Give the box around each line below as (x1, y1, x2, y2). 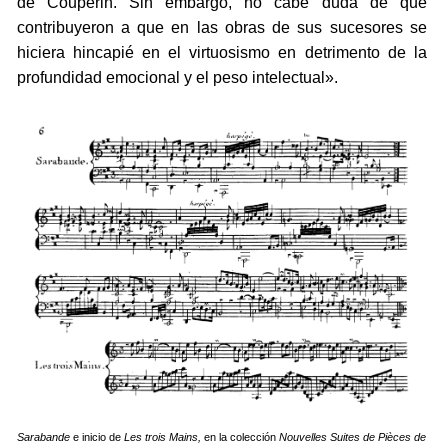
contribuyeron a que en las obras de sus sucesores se (16, 19, 427, 37)
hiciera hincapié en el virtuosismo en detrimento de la (16, 44, 427, 62)
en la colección (201, 431, 280, 444)
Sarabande (17, 431, 71, 444)
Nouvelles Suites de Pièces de (279, 431, 427, 444)
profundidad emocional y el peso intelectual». (16, 69, 338, 87)
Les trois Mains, (124, 431, 202, 444)
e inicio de (70, 431, 125, 444)
